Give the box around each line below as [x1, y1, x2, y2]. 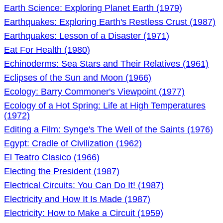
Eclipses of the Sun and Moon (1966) [4, 73, 151, 83]
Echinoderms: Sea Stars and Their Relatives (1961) [4, 59, 209, 69]
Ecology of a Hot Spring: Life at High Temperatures [4, 101, 206, 111]
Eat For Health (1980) [4, 45, 90, 55]
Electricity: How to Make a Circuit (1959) [4, 208, 163, 218]
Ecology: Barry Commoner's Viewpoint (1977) [4, 87, 185, 97]
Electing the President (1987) [4, 166, 119, 176]
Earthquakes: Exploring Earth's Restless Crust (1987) [4, 17, 216, 27]
